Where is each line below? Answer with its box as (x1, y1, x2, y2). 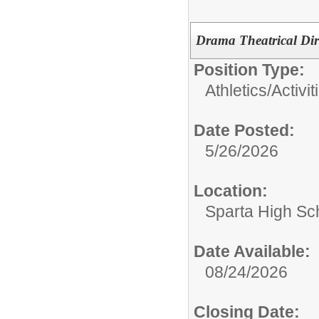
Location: (194, 181, 268, 200)
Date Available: (194, 241, 310, 261)
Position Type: (194, 60, 305, 79)
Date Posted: (194, 120, 295, 140)
